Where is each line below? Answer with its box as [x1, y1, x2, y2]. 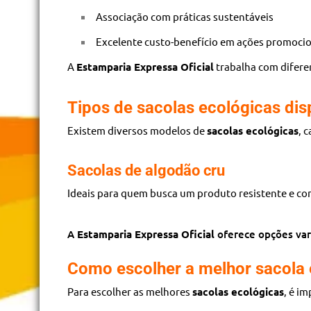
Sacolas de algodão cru [67, 161, 225, 179]
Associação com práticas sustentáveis [96, 9, 274, 23]
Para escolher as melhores [67, 284, 192, 298]
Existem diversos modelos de [67, 123, 207, 137]
